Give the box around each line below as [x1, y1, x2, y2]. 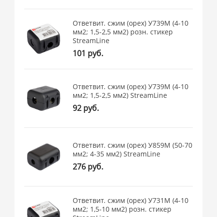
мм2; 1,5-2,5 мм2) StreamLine [73, 91, 168, 100]
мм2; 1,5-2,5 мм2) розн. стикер [73, 27, 173, 36]
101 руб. [73, 47, 104, 59]
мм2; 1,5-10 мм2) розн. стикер [73, 204, 172, 214]
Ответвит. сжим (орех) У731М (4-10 [73, 195, 189, 205]
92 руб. [73, 103, 99, 114]
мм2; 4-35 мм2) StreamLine [73, 149, 161, 159]
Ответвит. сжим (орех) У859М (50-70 [73, 140, 193, 150]
